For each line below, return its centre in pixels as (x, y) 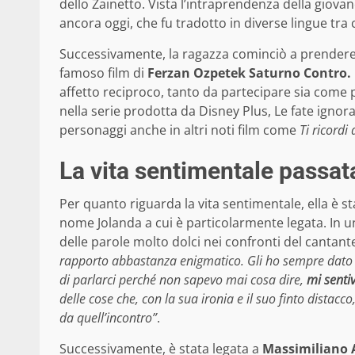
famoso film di (103, 73)
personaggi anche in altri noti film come (179, 130)
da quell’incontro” (108, 317)
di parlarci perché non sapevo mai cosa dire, (183, 279)
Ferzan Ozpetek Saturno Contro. (249, 73)
